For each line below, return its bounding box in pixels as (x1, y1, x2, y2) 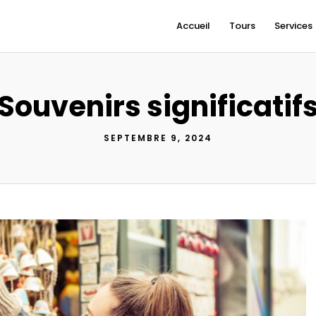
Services (274, 19, 313, 32)
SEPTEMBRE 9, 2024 (104, 132, 212, 144)
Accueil (176, 19, 211, 32)
